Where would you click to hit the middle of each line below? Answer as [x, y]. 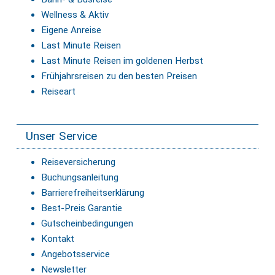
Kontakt [58, 238]
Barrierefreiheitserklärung [93, 192]
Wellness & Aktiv [75, 14]
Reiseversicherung [78, 162]
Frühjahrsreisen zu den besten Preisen [119, 76]
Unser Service [61, 136]
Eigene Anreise [71, 30]
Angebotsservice [76, 254]
